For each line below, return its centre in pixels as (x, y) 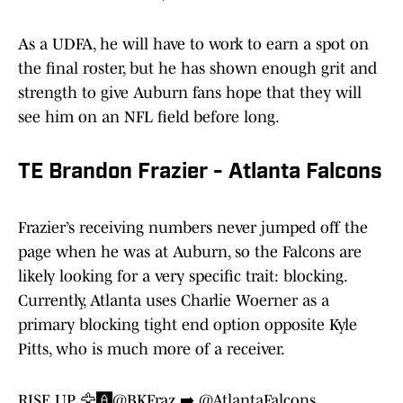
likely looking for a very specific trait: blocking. (182, 277)
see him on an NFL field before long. (149, 117)
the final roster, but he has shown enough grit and (197, 69)
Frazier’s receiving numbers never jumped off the (193, 228)
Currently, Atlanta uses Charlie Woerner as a (174, 301)
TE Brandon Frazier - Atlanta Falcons (200, 173)
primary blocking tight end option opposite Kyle (188, 325)
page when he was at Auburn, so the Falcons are (190, 252)
